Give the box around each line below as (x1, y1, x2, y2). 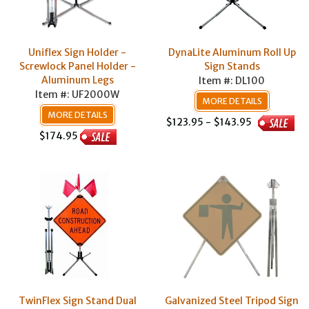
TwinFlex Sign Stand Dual (18, 295, 137, 307)
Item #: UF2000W (35, 88, 119, 101)
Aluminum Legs (41, 74, 114, 86)
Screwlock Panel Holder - (19, 60, 136, 72)
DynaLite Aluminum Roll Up (168, 46, 296, 59)
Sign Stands (203, 60, 260, 72)
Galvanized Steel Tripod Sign (165, 295, 299, 307)
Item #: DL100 (199, 74, 265, 87)
